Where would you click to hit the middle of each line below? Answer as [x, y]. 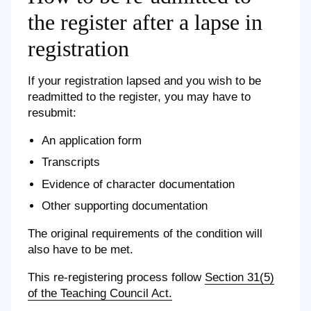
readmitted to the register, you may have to [139, 96]
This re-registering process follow [116, 278]
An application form [92, 140]
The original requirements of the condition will [145, 234]
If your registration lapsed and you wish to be [144, 81]
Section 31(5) [239, 278]
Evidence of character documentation [138, 184]
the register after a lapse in [145, 22]
